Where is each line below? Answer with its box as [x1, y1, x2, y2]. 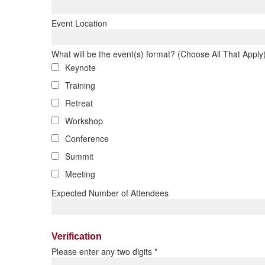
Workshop [65, 115, 103, 127]
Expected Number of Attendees [51, 187, 169, 199]
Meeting [65, 168, 95, 180]
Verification [51, 231, 102, 242]
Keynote [65, 62, 96, 73]
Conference [65, 132, 109, 144]
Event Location [51, 17, 107, 29]
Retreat [65, 97, 93, 109]
